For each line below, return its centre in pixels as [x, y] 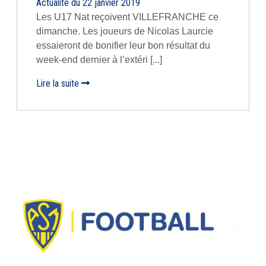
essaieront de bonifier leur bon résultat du [123, 45]
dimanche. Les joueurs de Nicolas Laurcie [125, 31]
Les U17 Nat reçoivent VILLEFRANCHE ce [127, 17]
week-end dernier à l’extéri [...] [99, 60]
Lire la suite [59, 83]
